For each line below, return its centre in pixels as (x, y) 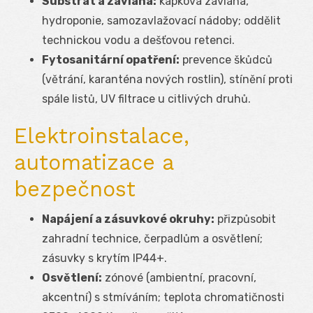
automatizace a (94, 162)
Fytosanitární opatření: (111, 59)
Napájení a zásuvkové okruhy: (128, 219)
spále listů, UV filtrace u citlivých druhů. (146, 99)
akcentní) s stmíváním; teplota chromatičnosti (163, 297)
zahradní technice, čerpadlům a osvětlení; (152, 238)
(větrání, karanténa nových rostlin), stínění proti (167, 79)
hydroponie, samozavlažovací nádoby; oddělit (161, 20)
